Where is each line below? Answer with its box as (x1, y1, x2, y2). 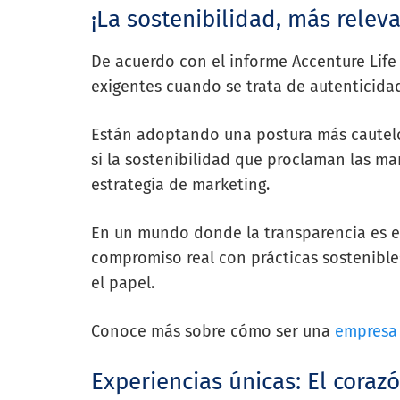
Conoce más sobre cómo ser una (91, 321, 335, 341)
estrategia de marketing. (91, 174, 270, 195)
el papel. (91, 272, 154, 293)
